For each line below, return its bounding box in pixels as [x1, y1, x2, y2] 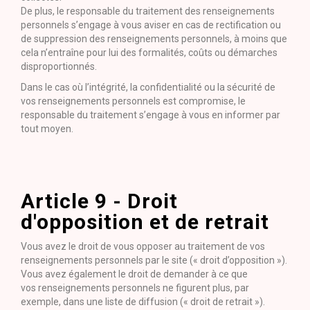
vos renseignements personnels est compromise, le [21, 95, 246, 107]
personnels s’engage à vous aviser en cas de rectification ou [21, 19, 281, 30]
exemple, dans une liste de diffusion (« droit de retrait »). [21, 296, 265, 307]
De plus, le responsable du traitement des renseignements [21, 6, 275, 17]
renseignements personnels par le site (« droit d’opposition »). [21, 255, 287, 266]
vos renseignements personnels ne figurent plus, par [21, 282, 249, 293]
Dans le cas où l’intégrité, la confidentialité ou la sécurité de [21, 82, 275, 93]
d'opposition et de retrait [21, 210, 269, 234]
